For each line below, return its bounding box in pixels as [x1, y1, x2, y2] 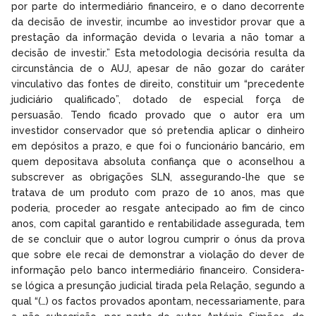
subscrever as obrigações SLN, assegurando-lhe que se [11, 171, 305, 183]
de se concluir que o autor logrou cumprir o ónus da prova [11, 233, 305, 245]
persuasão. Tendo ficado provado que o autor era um [11, 109, 305, 121]
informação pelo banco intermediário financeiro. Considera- [11, 264, 305, 276]
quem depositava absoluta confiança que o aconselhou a [11, 155, 305, 167]
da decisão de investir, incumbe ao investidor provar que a [11, 16, 305, 28]
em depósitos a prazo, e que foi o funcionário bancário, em [11, 140, 305, 152]
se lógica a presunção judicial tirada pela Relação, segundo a [11, 279, 305, 291]
